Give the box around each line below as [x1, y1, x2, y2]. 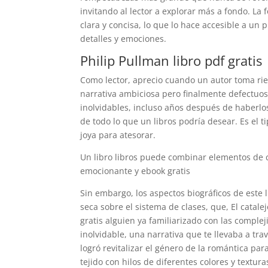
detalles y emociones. [80, 33, 167, 44]
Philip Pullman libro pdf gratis [80, 51, 263, 69]
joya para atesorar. [80, 129, 156, 141]
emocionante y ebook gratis [80, 165, 191, 176]
